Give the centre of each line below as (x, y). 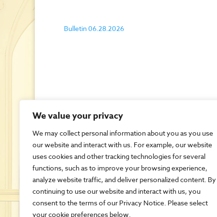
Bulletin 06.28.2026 (94, 29)
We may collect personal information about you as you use (123, 133)
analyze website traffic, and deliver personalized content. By (124, 179)
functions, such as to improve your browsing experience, (120, 168)
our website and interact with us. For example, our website (122, 145)
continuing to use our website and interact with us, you (116, 191)
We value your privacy (78, 116)
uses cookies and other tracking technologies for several (119, 156)
